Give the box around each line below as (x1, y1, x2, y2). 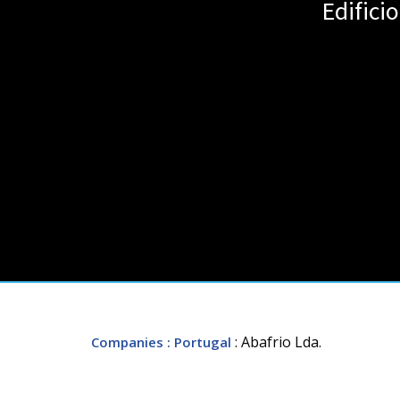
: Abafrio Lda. (235, 331, 321, 352)
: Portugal (167, 332, 231, 351)
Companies (91, 332, 163, 351)
